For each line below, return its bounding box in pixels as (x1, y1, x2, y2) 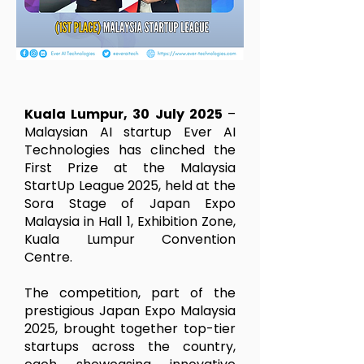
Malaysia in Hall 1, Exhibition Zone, (24, 212, 236, 231)
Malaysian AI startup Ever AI (24, 123, 236, 141)
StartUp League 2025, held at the (24, 176, 236, 195)
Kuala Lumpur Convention (24, 230, 236, 249)
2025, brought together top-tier (24, 319, 236, 338)
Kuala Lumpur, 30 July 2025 (24, 105, 227, 123)
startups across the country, (24, 337, 236, 356)
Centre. (24, 248, 72, 266)
